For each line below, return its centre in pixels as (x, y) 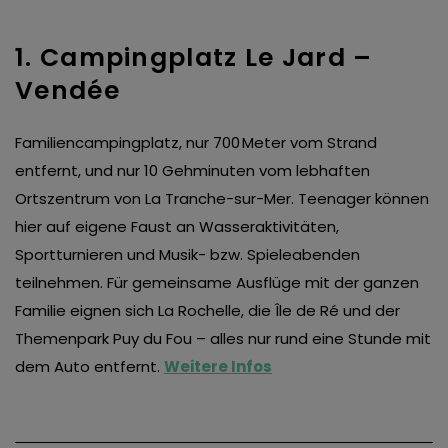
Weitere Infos (218, 367)
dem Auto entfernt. (89, 367)
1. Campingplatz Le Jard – (194, 58)
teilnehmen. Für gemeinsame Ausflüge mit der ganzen (217, 283)
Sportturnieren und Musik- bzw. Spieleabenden (187, 255)
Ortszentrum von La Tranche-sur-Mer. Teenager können (222, 199)
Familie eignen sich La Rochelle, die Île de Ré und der (207, 311)
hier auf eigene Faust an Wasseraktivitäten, (177, 227)
